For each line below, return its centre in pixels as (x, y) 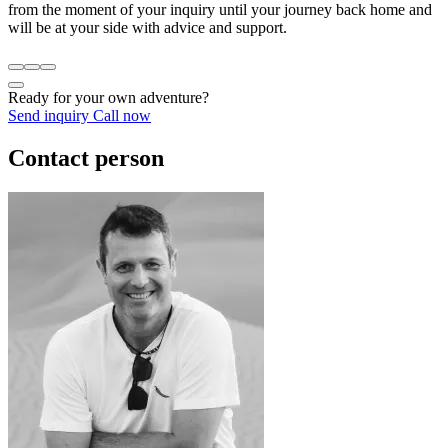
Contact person (86, 158)
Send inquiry (50, 116)
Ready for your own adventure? (108, 98)
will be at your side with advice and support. (147, 28)
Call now (122, 116)
